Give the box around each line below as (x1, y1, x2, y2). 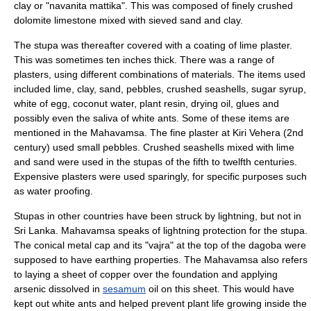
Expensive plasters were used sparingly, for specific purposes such (14, 171, 307, 182)
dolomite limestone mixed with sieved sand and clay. (14, 15, 243, 26)
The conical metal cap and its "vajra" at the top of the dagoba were (14, 239, 306, 251)
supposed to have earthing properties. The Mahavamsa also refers (14, 254, 308, 265)
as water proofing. (14, 185, 93, 196)
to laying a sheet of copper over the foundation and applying (14, 269, 278, 280)
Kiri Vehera (233, 127, 280, 138)
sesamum (103, 283, 146, 294)
